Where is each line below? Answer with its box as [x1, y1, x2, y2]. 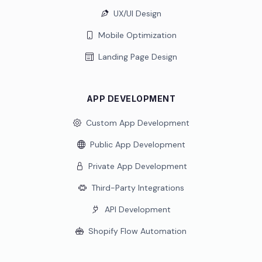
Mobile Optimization [98, 30, 177, 40]
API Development [104, 204, 171, 215]
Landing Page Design [98, 51, 177, 62]
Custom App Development [85, 118, 189, 128]
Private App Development [88, 161, 187, 171]
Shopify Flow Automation [88, 226, 187, 236]
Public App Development [89, 139, 185, 150]
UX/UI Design [113, 8, 161, 19]
